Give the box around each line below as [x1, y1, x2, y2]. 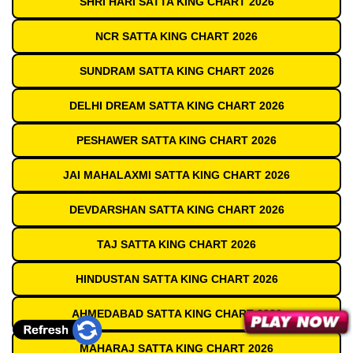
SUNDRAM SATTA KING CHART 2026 [79, 65, 274, 78]
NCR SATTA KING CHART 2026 [95, 30, 258, 43]
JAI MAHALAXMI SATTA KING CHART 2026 [63, 169, 290, 182]
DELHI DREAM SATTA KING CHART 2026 [69, 99, 284, 113]
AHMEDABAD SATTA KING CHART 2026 [71, 307, 282, 321]
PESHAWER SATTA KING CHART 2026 [76, 134, 277, 147]
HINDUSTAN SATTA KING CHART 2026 [75, 273, 278, 286]
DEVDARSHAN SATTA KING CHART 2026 [69, 203, 284, 217]
